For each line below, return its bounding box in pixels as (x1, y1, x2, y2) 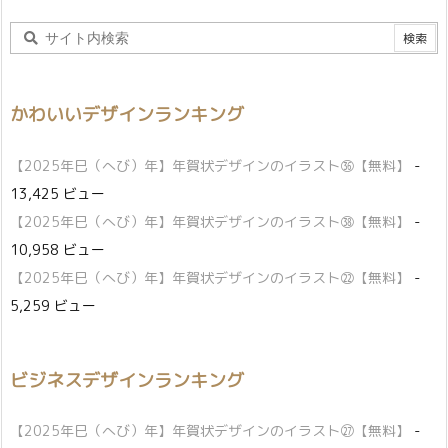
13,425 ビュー (10, 183, 105, 203)
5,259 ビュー (10, 295, 96, 315)
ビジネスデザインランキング (10, 367, 244, 393)
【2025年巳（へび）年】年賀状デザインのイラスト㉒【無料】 (10, 267, 410, 287)
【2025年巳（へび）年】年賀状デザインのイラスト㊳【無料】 (10, 211, 410, 231)
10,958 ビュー (10, 239, 105, 259)
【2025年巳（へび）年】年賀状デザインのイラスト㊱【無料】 (10, 155, 410, 175)
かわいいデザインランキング (10, 102, 244, 128)
